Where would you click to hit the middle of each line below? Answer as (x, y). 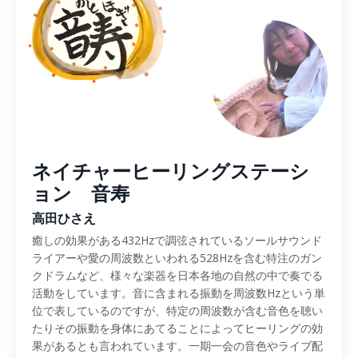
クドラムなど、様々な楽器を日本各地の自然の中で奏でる (177, 276)
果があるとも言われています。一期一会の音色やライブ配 (177, 346)
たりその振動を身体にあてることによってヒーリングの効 (177, 328)
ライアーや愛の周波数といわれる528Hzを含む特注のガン (177, 258)
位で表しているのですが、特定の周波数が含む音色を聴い (177, 311)
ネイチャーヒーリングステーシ (171, 171)
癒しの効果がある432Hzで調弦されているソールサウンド (177, 241)
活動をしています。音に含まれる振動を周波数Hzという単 (179, 293)
